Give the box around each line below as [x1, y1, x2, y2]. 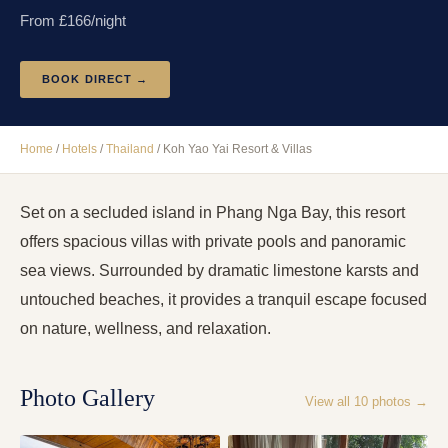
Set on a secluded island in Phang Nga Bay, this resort [20, 204, 405, 222]
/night [91, 12, 126, 30]
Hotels [62, 142, 97, 157]
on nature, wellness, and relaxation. [20, 320, 271, 338]
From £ [20, 12, 67, 30]
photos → [368, 394, 428, 410]
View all [305, 394, 354, 410]
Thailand [106, 142, 154, 157]
